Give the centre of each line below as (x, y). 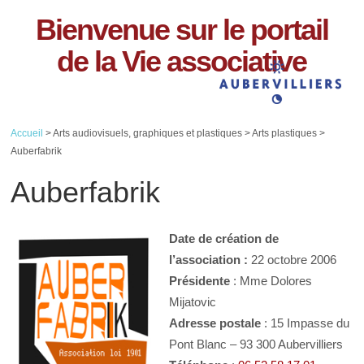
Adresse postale (215, 323)
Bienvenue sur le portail (182, 30)
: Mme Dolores (271, 280)
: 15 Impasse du (305, 323)
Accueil (27, 134)
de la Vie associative (182, 62)
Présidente (200, 280)
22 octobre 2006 (292, 259)
